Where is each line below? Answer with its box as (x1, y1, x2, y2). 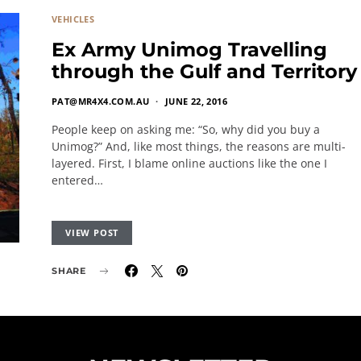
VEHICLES (52, 13, 95, 25)
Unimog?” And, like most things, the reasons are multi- (52, 139, 346, 154)
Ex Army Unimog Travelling (52, 38, 327, 61)
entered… (52, 172, 103, 188)
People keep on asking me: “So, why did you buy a (52, 122, 320, 137)
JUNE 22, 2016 (164, 95, 228, 107)
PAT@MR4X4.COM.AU (52, 95, 150, 107)
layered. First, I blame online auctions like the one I (52, 156, 327, 171)
